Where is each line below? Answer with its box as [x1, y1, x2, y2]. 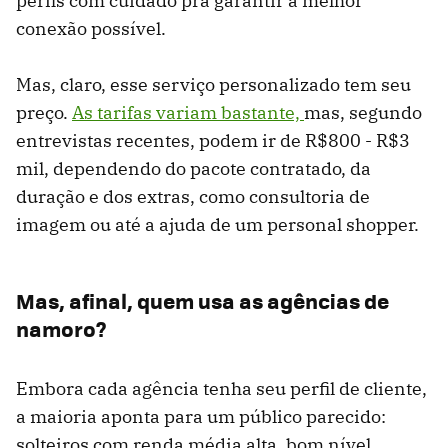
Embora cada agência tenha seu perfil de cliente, [16, 376, 427, 400]
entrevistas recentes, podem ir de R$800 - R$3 [16, 128, 410, 152]
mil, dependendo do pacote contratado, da [16, 156, 371, 180]
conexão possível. [16, 16, 166, 40]
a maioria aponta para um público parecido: [16, 404, 386, 428]
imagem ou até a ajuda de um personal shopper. [16, 212, 419, 236]
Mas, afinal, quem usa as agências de [16, 284, 389, 316]
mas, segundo [304, 100, 422, 124]
